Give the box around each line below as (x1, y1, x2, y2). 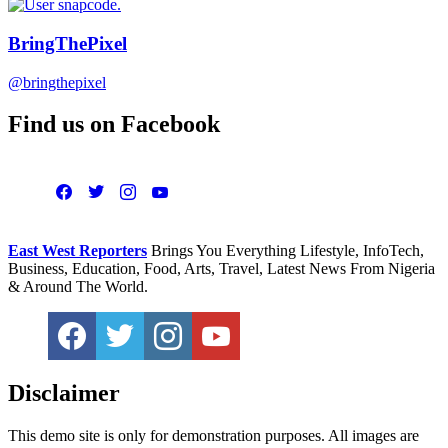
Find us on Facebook (8, 111, 220, 138)
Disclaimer (8, 380, 120, 407)
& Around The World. (8, 278, 148, 296)
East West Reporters (8, 242, 147, 260)
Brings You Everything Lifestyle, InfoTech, (147, 242, 424, 260)
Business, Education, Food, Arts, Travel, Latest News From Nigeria (8, 260, 435, 278)
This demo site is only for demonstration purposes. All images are (8, 427, 419, 445)
